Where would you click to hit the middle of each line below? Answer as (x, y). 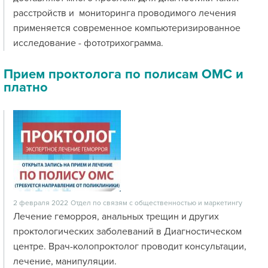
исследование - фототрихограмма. (88, 43)
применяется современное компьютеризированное (127, 28)
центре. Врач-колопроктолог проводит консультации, (130, 246)
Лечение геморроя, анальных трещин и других (116, 217)
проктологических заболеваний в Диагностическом (127, 232)
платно (26, 88)
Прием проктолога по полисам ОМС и (124, 74)
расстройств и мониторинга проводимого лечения (125, 13)
